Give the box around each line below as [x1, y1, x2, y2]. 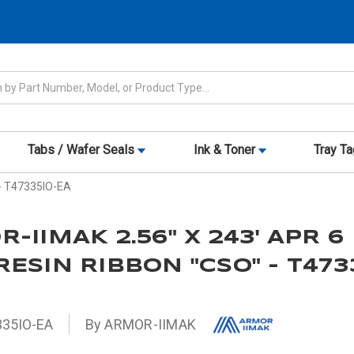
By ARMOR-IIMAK [85, 316, 197, 333]
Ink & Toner [193, 142, 258, 158]
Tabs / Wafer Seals [28, 142, 138, 158]
